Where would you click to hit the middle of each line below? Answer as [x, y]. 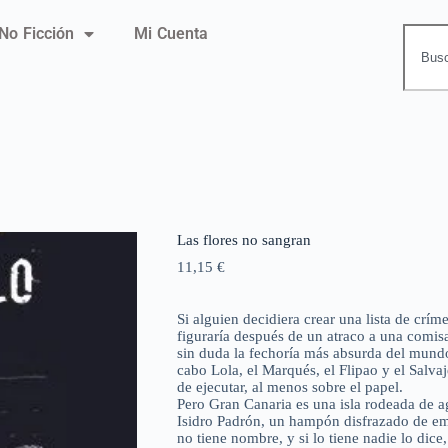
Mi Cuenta [171, 33]
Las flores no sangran [243, 240]
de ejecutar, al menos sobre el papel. [289, 387]
